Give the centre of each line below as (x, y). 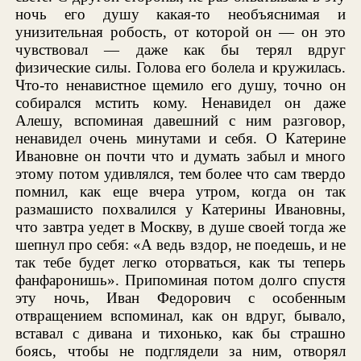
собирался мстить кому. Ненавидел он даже (180, 102)
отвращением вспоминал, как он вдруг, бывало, (180, 315)
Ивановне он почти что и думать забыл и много (180, 156)
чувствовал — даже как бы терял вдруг (180, 49)
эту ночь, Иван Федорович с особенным (180, 297)
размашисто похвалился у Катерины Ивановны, (180, 209)
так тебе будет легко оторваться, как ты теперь (180, 262)
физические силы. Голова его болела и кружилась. (180, 67)
